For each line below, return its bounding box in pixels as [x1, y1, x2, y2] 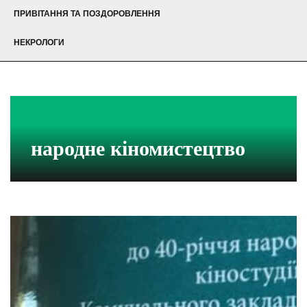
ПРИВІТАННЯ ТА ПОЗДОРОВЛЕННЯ [14, 9, 160, 19]
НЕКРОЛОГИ [14, 38, 64, 48]
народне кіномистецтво [31, 137, 245, 160]
